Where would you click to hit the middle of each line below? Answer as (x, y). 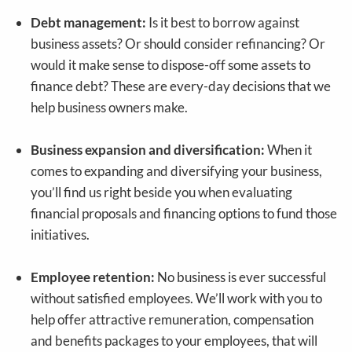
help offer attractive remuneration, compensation (172, 320)
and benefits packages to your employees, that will (174, 341)
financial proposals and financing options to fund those (184, 214)
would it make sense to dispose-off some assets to (171, 65)
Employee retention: (93, 277)
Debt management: (89, 23)
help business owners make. (110, 108)
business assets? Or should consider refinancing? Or (178, 44)
